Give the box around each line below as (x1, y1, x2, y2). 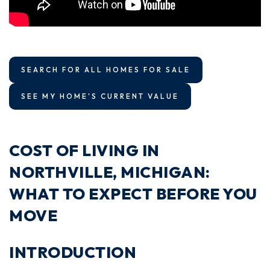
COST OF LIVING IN (9, 140, 160, 161)
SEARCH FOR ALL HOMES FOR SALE (21, 65, 190, 75)
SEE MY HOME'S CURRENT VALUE (21, 92, 179, 101)
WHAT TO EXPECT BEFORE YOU (9, 184, 257, 204)
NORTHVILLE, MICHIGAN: (9, 162, 210, 183)
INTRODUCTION (9, 242, 136, 263)
